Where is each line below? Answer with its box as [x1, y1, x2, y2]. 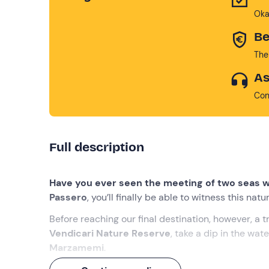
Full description [49, 139, 144, 155]
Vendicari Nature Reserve [49, 226, 171, 240]
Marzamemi [49, 241, 104, 254]
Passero [49, 190, 87, 204]
